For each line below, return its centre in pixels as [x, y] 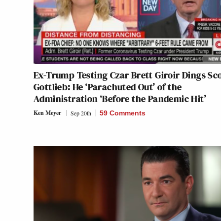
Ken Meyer [47, 112]
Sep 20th [81, 113]
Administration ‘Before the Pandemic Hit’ [120, 98]
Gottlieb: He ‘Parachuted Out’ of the [108, 87]
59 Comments [123, 113]
